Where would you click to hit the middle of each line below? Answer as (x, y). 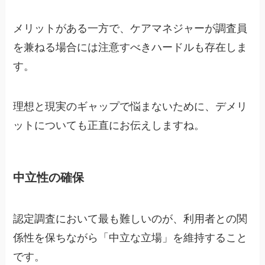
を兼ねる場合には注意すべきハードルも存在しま (130, 48)
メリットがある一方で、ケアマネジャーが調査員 (130, 29)
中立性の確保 (49, 178)
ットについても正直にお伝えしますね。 (109, 126)
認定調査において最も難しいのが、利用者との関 (130, 219)
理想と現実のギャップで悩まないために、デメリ (130, 107)
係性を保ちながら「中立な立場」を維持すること (130, 237)
